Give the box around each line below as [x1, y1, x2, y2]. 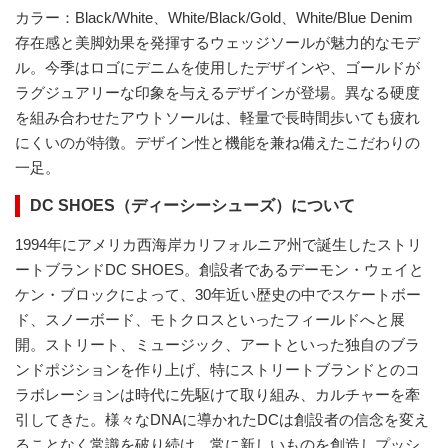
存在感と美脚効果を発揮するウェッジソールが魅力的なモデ [15, 34, 420, 52]
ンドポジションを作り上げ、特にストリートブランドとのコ [15, 361, 420, 379]
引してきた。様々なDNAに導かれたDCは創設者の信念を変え [15, 411, 429, 429]
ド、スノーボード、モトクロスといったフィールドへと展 [15, 311, 405, 329]
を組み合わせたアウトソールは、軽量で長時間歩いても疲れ [15, 109, 420, 127]
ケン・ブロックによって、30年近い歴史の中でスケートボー [15, 286, 421, 304]
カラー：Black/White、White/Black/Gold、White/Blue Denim [15, 9, 413, 27]
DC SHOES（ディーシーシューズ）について [30, 197, 355, 215]
